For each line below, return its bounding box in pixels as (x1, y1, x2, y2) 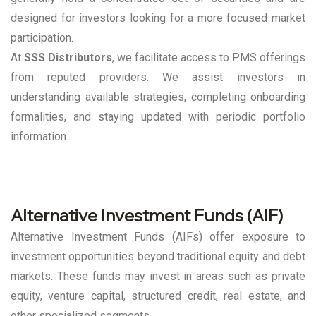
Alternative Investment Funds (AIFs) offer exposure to (11, 230, 305, 244)
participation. (11, 31, 73, 45)
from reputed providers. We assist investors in (11, 71, 305, 85)
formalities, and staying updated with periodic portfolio (11, 110, 305, 124)
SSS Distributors (24, 51, 112, 65)
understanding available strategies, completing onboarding (11, 90, 305, 104)
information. (11, 130, 68, 144)
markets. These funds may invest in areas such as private (11, 269, 305, 284)
